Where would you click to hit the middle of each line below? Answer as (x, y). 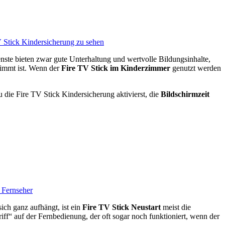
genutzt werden (196, 68)
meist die (176, 207)
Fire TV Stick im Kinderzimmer (116, 68)
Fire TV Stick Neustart (122, 207)
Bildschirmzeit (185, 94)
